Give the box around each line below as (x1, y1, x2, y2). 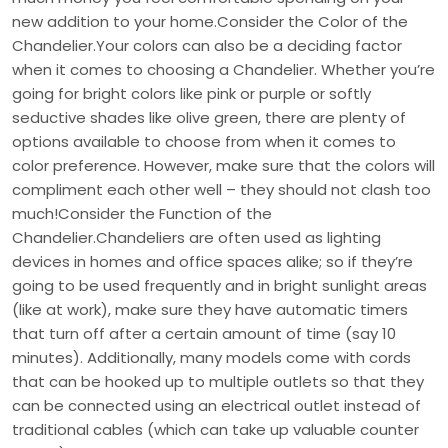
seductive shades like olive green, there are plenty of (12, 107, 406, 129)
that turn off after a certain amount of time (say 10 (12, 323, 396, 345)
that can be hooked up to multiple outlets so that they (12, 371, 424, 393)
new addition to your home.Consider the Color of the (12, 11, 408, 33)
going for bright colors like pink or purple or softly (12, 83, 371, 105)
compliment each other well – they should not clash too (12, 179, 431, 201)
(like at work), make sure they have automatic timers (12, 299, 408, 321)
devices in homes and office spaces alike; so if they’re (12, 251, 413, 273)
